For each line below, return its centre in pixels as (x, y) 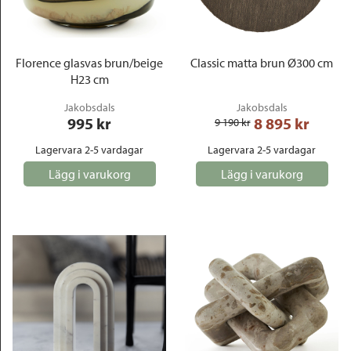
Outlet (35, 23)
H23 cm (89, 79)
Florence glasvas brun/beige (89, 63)
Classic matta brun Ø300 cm (262, 63)
